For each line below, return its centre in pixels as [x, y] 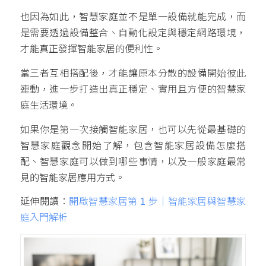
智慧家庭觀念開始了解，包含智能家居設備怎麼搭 [133, 145]
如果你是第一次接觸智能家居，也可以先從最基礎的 [133, 129]
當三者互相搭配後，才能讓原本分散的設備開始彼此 [133, 74]
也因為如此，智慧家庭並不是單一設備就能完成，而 [133, 17]
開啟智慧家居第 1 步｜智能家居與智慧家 [158, 202]
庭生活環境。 [48, 106]
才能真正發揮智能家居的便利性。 [91, 49]
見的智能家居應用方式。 [72, 178]
